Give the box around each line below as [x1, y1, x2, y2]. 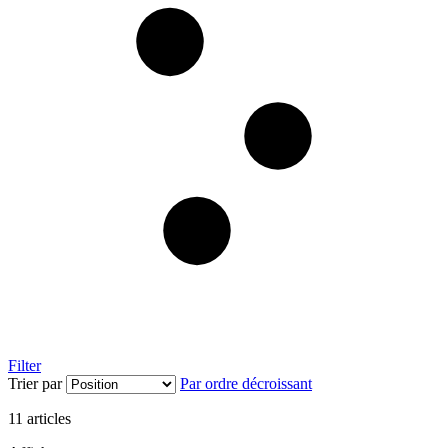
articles [23, 410, 71, 428]
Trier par [8, 375, 62, 393]
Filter [8, 357, 41, 375]
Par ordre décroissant [180, 375, 312, 393]
